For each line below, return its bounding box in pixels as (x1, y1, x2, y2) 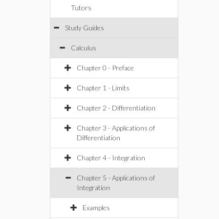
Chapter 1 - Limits (77, 84, 130, 92)
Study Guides (65, 23, 104, 32)
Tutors (71, 3, 91, 12)
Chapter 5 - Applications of (77, 174, 155, 182)
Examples (83, 203, 110, 212)
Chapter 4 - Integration (77, 153, 145, 162)
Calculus (71, 44, 96, 52)
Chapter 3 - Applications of (77, 124, 155, 132)
